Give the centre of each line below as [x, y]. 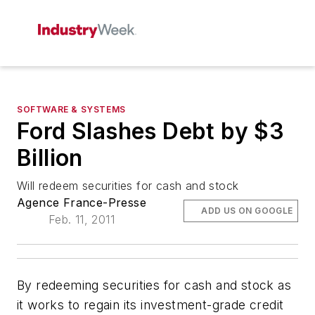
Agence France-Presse [82, 202]
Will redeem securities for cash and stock [128, 186]
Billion [50, 158]
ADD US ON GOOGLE [247, 211]
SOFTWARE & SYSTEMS [71, 109]
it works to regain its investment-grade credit [150, 305]
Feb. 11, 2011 [82, 219]
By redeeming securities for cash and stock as [154, 285]
